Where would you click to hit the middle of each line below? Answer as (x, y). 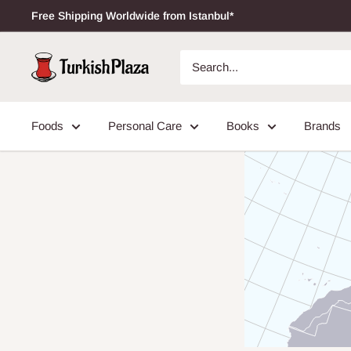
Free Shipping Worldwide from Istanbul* (132, 16)
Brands (322, 126)
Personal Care (145, 126)
